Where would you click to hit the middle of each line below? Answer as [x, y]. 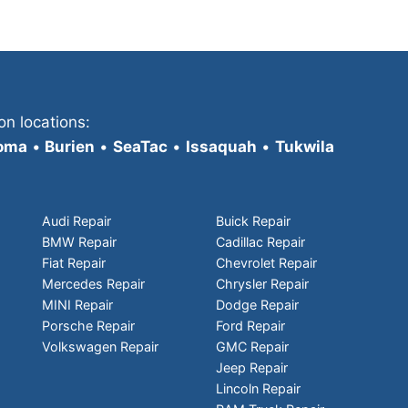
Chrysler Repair [263, 283]
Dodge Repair [258, 304]
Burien [67, 147]
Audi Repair [76, 220]
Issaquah [221, 147]
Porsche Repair [88, 325]
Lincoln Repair [259, 388]
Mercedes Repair [93, 283]
